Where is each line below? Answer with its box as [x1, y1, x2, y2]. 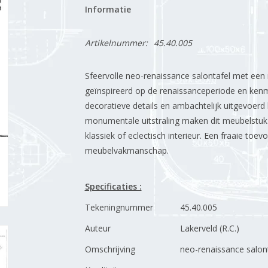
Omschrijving [84, 243, 135, 255]
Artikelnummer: [84, 37, 148, 48]
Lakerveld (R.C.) [179, 223, 239, 234]
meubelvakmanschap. [84, 145, 169, 156]
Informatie [84, 4, 131, 15]
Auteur [84, 223, 111, 234]
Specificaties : [84, 181, 142, 192]
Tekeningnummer [84, 202, 153, 213]
